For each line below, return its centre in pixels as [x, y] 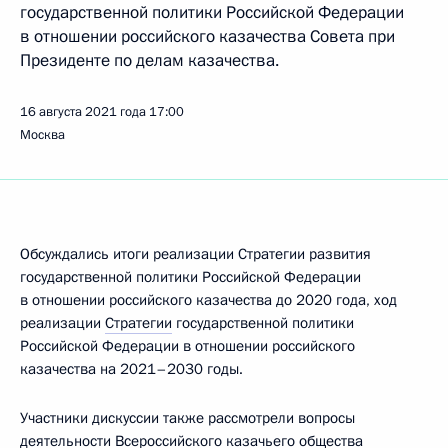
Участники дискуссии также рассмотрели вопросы [187, 418]
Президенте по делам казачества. [149, 60]
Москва [42, 135]
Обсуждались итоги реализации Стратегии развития [195, 254]
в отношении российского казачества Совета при [207, 36]
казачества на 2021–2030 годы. [131, 369]
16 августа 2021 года [83, 112]
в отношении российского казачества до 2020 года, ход [208, 300]
